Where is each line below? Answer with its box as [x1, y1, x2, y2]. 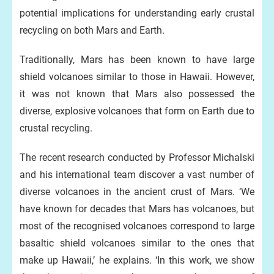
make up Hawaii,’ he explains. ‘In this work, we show [20, 254, 254, 266]
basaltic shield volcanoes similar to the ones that [20, 237, 254, 249]
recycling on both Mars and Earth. [20, 24, 165, 36]
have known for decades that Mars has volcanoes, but [20, 203, 254, 215]
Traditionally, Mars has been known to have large [20, 54, 254, 65]
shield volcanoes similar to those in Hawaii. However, [20, 71, 254, 83]
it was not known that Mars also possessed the [20, 88, 254, 100]
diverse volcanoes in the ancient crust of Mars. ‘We [20, 186, 254, 198]
